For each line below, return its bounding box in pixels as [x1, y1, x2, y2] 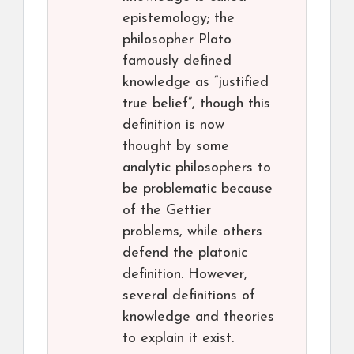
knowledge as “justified [122, 75, 269, 91]
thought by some [122, 139, 229, 155]
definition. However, [122, 267, 247, 283]
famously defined [122, 54, 232, 70]
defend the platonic [122, 246, 247, 262]
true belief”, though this [122, 96, 270, 112]
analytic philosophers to [122, 160, 271, 176]
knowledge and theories [122, 310, 274, 326]
